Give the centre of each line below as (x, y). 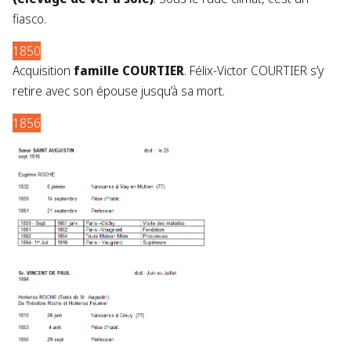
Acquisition (43, 71)
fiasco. (29, 19)
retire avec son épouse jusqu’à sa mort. (119, 91)
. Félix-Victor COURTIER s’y (254, 71)
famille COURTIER (129, 71)
